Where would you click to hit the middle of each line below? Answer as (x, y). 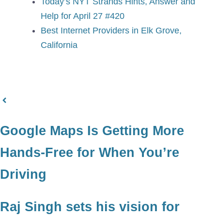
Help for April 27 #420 (83, 16)
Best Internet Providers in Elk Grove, (111, 31)
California (59, 45)
